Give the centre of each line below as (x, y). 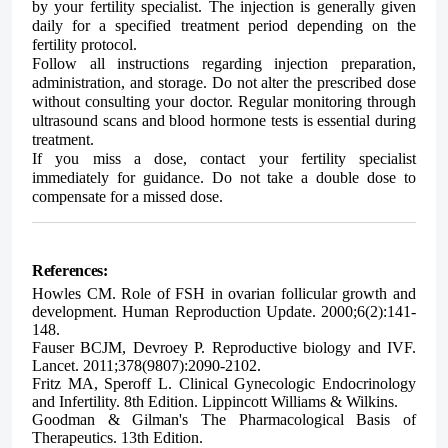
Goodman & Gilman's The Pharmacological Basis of (224, 419)
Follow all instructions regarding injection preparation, (224, 63)
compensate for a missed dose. (127, 196)
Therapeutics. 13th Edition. (117, 437)
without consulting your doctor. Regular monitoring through (224, 101)
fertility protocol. (84, 44)
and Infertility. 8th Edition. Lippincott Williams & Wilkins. (215, 401)
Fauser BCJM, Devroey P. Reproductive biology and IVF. (224, 347)
